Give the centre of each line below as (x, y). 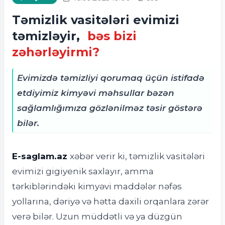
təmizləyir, (48, 36)
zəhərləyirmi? (56, 52)
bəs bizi (112, 36)
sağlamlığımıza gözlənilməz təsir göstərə (110, 108)
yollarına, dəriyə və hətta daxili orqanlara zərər (110, 201)
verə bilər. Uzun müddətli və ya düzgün (97, 216)
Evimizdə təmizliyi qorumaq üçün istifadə (111, 78)
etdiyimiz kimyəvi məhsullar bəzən (96, 93)
